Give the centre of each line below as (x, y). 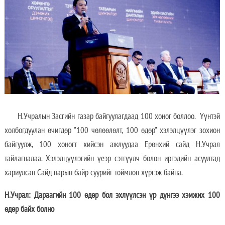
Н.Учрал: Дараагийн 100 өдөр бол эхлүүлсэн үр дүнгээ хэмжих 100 (112, 195)
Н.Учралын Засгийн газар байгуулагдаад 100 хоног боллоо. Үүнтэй (112, 116)
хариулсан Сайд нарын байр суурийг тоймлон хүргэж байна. (93, 173)
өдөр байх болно (29, 209)
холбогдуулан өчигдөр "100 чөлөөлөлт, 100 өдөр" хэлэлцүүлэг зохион (112, 130)
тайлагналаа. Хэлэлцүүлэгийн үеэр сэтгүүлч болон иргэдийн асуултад (112, 158)
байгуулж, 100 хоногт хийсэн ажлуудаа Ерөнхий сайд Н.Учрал (112, 144)
